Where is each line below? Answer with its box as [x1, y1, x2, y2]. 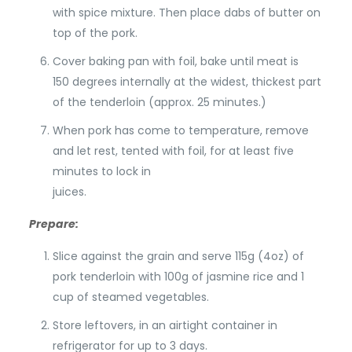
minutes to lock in [52, 163, 151, 179]
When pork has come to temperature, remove [52, 122, 309, 138]
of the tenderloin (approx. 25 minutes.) [52, 93, 266, 110]
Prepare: [28, 215, 79, 232]
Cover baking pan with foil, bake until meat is [52, 53, 299, 69]
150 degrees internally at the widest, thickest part [52, 73, 321, 90]
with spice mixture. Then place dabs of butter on [52, 4, 321, 20]
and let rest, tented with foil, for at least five [52, 142, 294, 159]
